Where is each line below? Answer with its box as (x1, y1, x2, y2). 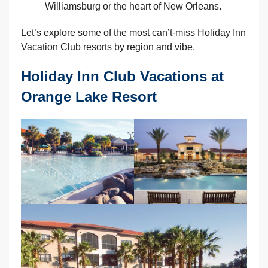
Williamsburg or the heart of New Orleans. (45, 1, 221, 12)
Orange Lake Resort (21, 89, 157, 105)
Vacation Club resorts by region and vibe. (21, 42, 195, 53)
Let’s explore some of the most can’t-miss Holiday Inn (21, 28, 246, 38)
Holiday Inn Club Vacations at (21, 68, 224, 85)
